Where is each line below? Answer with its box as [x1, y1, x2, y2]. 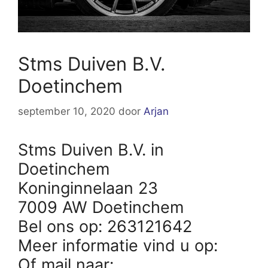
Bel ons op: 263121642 [18, 216, 192, 236]
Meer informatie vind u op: [18, 235, 223, 255]
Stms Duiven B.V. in [18, 139, 164, 160]
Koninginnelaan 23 [18, 178, 158, 198]
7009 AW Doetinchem [18, 197, 184, 217]
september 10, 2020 [18, 105, 115, 117]
